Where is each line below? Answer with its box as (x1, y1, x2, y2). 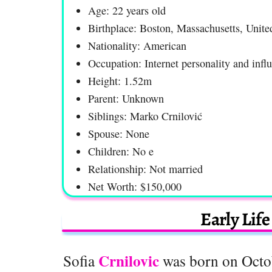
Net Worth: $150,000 (88, 178, 182, 194)
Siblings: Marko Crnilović (88, 108, 202, 123)
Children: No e (88, 143, 154, 158)
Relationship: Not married (88, 161, 203, 176)
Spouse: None (88, 126, 149, 141)
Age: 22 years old (88, 2, 166, 18)
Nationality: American (88, 38, 186, 53)
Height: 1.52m (88, 73, 152, 88)
